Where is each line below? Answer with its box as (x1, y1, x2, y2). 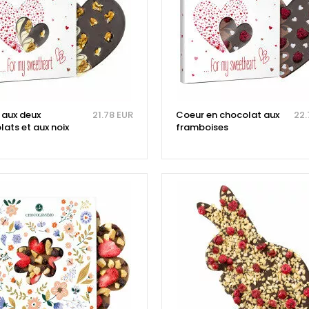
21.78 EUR (92, 108, 133, 122)
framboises (175, 121, 228, 134)
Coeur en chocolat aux (175, 108, 279, 122)
